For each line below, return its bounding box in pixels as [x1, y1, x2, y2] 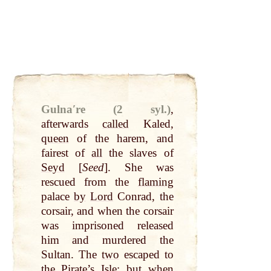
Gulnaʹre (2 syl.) [41, 103, 171, 116]
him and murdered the [41, 233, 174, 247]
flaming [137, 175, 174, 189]
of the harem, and [68, 132, 174, 145]
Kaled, [129, 117, 174, 131]
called [102, 117, 129, 131]
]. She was [103, 161, 174, 174]
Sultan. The [41, 248, 102, 261]
